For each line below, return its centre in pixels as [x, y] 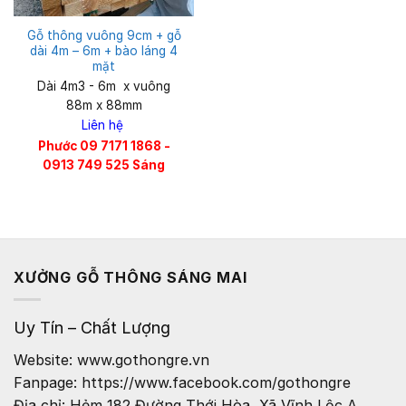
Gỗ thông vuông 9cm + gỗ [104, 35]
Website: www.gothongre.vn [111, 360]
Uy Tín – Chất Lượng [92, 328]
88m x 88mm [104, 105]
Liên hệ [104, 126]
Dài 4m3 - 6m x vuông [104, 86]
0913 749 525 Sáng [104, 164]
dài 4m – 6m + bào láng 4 [104, 50]
